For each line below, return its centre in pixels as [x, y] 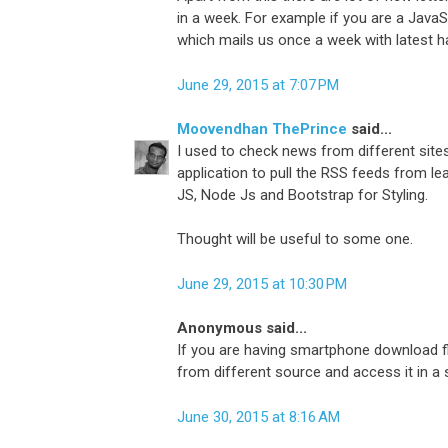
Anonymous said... [242, 328]
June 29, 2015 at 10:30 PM [262, 283]
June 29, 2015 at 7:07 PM [258, 84]
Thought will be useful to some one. [295, 239]
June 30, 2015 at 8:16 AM [258, 416]
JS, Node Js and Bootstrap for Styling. [302, 195]
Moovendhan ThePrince [262, 129]
